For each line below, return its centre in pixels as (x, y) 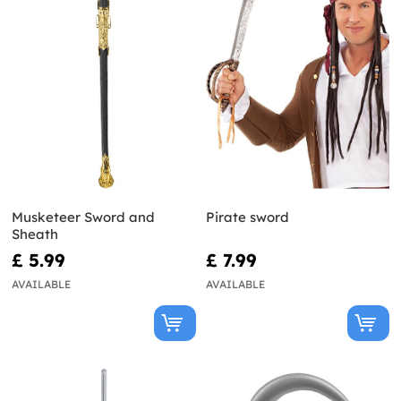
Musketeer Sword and (83, 217)
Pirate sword (247, 217)
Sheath (35, 234)
